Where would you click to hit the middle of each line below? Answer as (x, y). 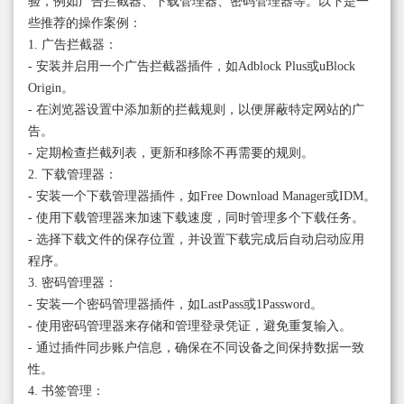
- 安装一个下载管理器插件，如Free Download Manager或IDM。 (202, 196)
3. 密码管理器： (73, 282)
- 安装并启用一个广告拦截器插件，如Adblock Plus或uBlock (192, 66)
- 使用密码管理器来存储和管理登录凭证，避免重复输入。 (190, 326)
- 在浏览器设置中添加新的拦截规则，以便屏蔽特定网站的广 (196, 109)
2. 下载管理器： (73, 174)
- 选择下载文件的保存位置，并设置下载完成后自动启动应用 (196, 239)
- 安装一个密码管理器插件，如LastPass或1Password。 (175, 304)
